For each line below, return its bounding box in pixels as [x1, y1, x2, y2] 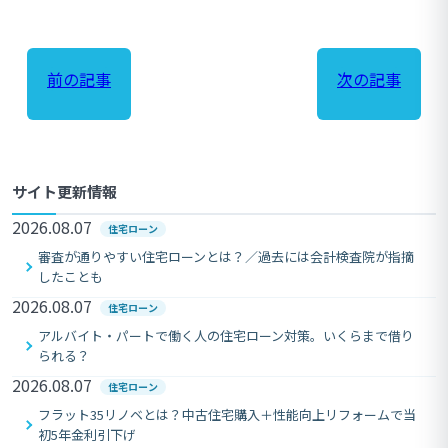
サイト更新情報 [12, 180, 117, 202]
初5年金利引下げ [38, 424, 136, 444]
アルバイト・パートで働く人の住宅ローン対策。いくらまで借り [38, 325, 414, 345]
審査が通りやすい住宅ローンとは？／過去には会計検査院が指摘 [38, 246, 414, 266]
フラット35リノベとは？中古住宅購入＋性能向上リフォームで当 [38, 404, 416, 424]
